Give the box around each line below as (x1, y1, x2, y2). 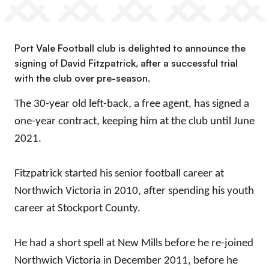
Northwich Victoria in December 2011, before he (14, 255, 238, 267)
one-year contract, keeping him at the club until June (14, 116, 255, 127)
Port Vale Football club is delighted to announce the (14, 42, 246, 54)
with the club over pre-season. (14, 72, 150, 84)
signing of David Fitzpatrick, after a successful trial (14, 57, 238, 69)
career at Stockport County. (14, 203, 141, 214)
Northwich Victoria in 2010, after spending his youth (14, 186, 254, 197)
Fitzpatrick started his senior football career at (14, 168, 224, 180)
